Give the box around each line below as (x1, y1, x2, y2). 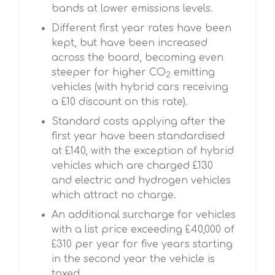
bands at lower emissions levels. (52, 3, 213, 14)
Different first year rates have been (52, 23, 231, 34)
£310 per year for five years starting (52, 239, 233, 250)
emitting (171, 67, 215, 78)
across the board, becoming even (52, 52, 223, 63)
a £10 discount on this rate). (52, 96, 188, 107)
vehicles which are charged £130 (52, 160, 213, 171)
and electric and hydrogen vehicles (52, 175, 231, 186)
